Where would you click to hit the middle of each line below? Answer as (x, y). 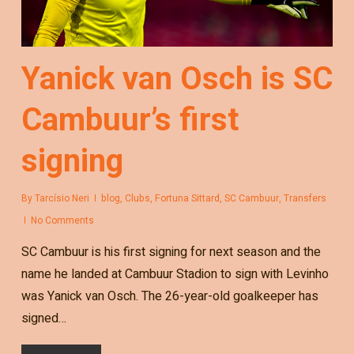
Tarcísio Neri (62, 199)
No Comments (62, 221)
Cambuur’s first (130, 120)
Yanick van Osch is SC (177, 79)
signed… (43, 319)
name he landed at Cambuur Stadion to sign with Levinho (175, 275)
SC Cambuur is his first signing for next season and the (171, 252)
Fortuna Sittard (187, 199)
